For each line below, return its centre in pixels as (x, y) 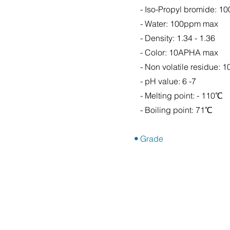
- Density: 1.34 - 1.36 (175, 38)
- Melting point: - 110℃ (178, 95)
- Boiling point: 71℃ (173, 110)
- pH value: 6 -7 (165, 81)
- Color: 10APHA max (176, 52)
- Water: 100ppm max (176, 24)
